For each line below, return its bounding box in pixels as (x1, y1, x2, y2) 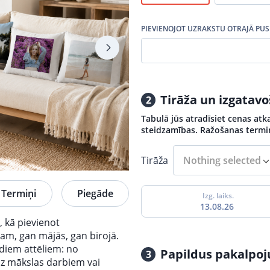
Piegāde (77, 186, 114, 200)
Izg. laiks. (202, 190, 234, 201)
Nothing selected (183, 154, 261, 167)
